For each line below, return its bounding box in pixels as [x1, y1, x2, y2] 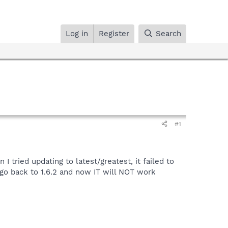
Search [156, 28, 181, 38]
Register [99, 28, 130, 38]
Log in [66, 28, 89, 38]
